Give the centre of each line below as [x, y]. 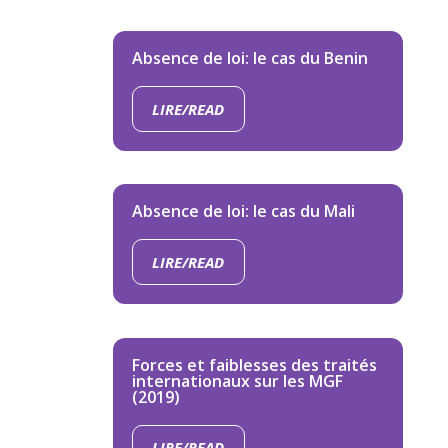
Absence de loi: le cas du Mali [243, 211]
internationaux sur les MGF [237, 380]
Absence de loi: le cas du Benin [249, 58]
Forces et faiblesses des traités [254, 364]
